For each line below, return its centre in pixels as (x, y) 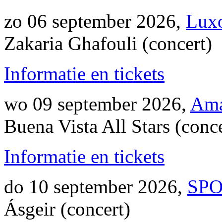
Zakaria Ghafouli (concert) (108, 43)
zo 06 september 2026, (95, 21)
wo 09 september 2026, (97, 104)
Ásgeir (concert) (67, 209)
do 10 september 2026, (96, 187)
